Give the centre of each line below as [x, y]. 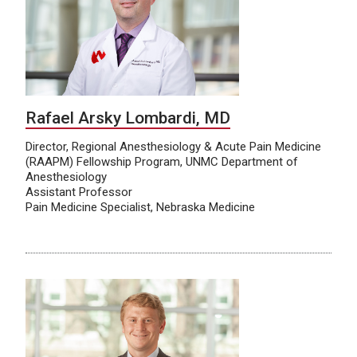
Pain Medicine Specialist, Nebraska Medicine [140, 207]
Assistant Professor [79, 192]
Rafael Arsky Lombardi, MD [128, 118]
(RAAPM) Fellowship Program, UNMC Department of [162, 161]
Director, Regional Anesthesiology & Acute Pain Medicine [173, 146]
